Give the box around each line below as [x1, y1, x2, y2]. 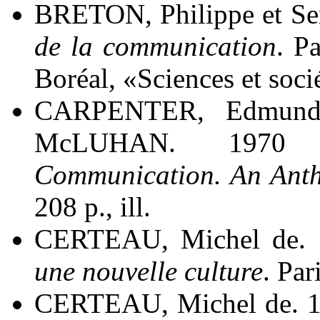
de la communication [34, 31, 277, 62]
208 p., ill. [34, 191, 151, 223]
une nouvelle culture [34, 256, 263, 287]
